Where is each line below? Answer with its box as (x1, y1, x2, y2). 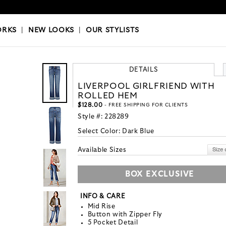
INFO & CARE (80, 193, 126, 200)
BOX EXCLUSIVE (125, 170, 195, 179)
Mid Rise (87, 203, 116, 210)
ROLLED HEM (78, 91, 138, 100)
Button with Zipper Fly (87, 211, 162, 218)
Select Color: (78, 128, 123, 135)
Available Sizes (78, 147, 127, 154)
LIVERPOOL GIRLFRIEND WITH (78, 82, 215, 91)
